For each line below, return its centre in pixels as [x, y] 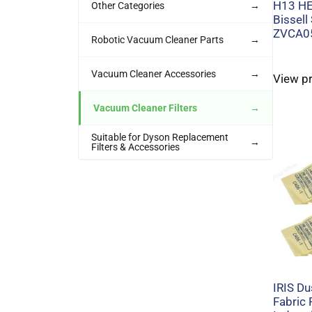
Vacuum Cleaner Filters [145, 108]
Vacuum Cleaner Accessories [154, 74]
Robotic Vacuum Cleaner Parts [157, 40]
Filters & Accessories [135, 147]
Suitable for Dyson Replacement [160, 138]
